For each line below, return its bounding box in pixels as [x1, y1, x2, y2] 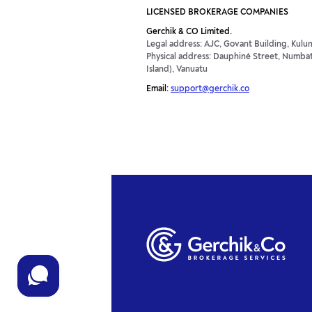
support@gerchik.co [171, 85, 249, 94]
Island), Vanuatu [146, 65, 208, 75]
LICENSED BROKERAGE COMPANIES [146, 8, 288, 17]
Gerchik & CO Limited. [146, 28, 232, 37]
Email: [146, 85, 171, 94]
